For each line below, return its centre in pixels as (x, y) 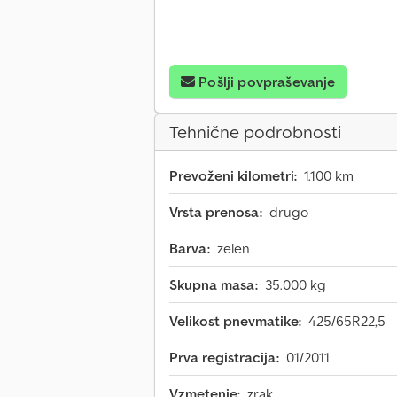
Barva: (190, 249)
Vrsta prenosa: (216, 212)
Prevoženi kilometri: (233, 176)
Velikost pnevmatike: (235, 321)
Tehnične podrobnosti (255, 132)
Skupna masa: (214, 285)
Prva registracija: (224, 358)
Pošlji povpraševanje (267, 82)
